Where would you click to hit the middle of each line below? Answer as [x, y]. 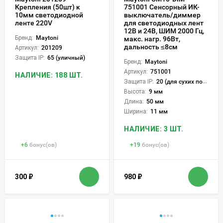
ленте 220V [34, 23]
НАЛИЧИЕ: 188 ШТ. [49, 75]
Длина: [134, 102]
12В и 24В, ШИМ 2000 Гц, [164, 31]
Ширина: [136, 112]
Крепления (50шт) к [48, 7]
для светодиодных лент [164, 23]
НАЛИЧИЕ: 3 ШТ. [154, 129]
